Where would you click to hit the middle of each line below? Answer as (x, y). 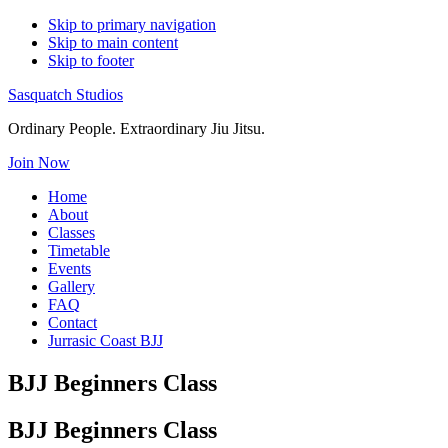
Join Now (39, 162)
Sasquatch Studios (65, 94)
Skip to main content (113, 42)
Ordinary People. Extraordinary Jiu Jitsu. (136, 128)
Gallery (71, 286)
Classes (71, 232)
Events (69, 268)
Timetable (79, 250)
